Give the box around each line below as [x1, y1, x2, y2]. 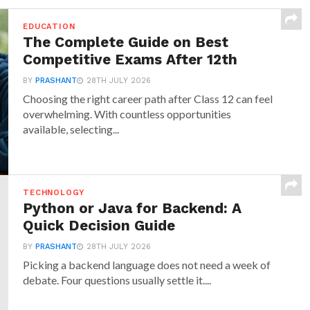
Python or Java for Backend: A [23, 200, 242, 217]
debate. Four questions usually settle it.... [23, 273, 212, 286]
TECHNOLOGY [23, 188, 85, 197]
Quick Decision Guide [23, 217, 176, 234]
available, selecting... [23, 122, 120, 136]
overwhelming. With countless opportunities [23, 107, 232, 120]
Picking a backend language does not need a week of [23, 258, 271, 271]
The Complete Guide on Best [23, 34, 229, 51]
